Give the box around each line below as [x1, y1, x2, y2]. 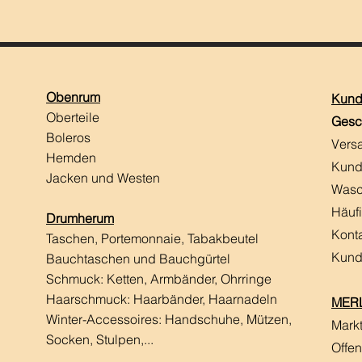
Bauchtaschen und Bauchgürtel [46, 250, 230, 267]
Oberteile [46, 109, 103, 126]
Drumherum [46, 210, 114, 227]
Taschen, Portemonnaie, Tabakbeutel [46, 230, 259, 247]
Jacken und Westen [46, 170, 160, 187]
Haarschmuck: [46, 291, 133, 308]
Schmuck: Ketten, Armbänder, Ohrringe [46, 271, 271, 288]
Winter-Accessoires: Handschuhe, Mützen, [46, 311, 292, 328]
